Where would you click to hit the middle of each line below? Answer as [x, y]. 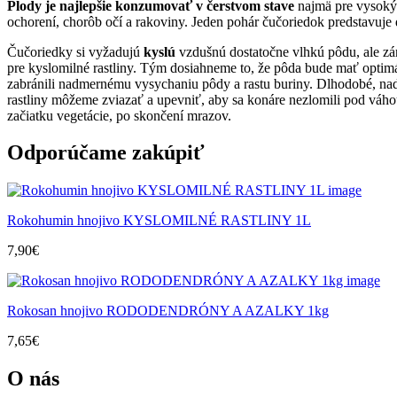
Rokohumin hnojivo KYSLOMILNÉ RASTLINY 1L [159, 221]
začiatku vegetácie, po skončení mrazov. [119, 115]
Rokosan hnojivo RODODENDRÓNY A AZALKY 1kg [168, 311]
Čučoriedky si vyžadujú [75, 51]
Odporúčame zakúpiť [106, 153]
